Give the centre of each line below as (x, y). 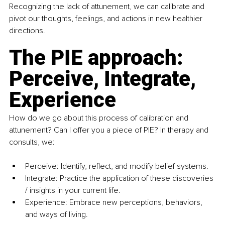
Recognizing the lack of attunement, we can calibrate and (108, 7)
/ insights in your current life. (73, 191)
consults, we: (32, 142)
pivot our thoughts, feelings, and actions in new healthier (107, 19)
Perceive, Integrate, (105, 79)
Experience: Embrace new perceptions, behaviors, (115, 203)
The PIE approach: (99, 58)
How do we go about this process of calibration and (100, 118)
